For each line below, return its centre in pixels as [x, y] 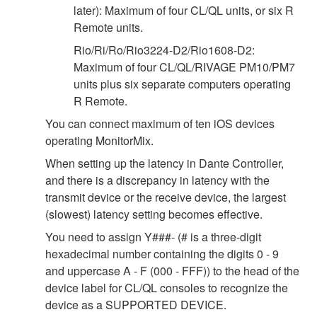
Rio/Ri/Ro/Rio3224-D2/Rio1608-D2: [164, 50]
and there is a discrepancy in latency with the [157, 180]
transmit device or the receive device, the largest [166, 197]
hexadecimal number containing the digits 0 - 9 [162, 253]
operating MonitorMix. [99, 140]
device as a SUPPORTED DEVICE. [136, 304]
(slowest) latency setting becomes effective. [154, 214]
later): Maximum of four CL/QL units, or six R [184, 10]
